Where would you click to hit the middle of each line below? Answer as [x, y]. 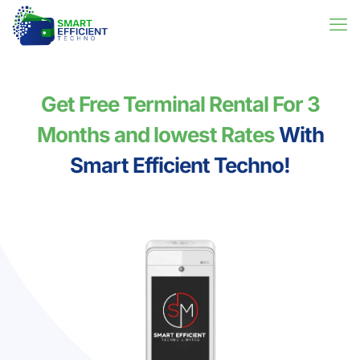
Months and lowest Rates [155, 135]
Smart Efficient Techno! [180, 165]
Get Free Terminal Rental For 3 [180, 104]
